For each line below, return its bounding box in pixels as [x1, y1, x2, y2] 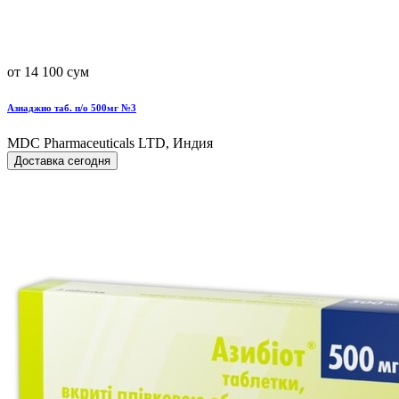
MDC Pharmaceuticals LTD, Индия [7, 134, 213, 151]
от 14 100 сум [7, 63, 89, 79]
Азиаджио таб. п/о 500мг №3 [7, 102, 136, 113]
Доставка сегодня [14, 153, 110, 167]
